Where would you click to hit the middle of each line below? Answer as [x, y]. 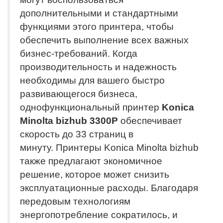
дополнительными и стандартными [99, 13]
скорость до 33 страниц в [77, 134]
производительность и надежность [98, 67]
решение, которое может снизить [95, 174]
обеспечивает [150, 120]
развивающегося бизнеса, [79, 94]
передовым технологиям [75, 201]
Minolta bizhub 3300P [69, 120]
